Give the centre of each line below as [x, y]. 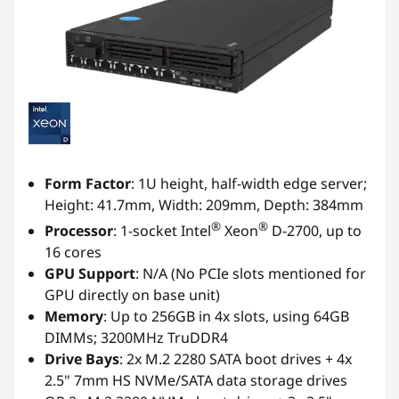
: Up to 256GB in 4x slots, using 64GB [226, 317]
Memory [74, 317]
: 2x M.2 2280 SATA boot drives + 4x [236, 359]
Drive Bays [82, 359]
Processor [79, 231]
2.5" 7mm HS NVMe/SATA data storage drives [196, 381]
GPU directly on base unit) [132, 295]
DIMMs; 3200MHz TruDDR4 [136, 338]
